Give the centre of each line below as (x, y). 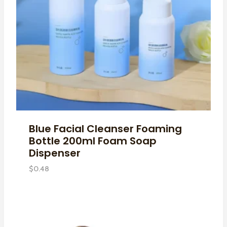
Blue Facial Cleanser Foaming (105, 129)
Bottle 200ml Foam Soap (92, 141)
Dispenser (54, 153)
